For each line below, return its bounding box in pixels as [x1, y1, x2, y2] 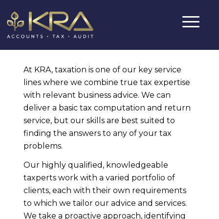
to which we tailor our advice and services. [23, 198, 187, 208]
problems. [23, 141, 63, 151]
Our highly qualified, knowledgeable [23, 160, 168, 170]
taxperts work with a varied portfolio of [23, 173, 175, 183]
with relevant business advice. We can [23, 90, 171, 100]
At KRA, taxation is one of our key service [23, 65, 181, 74]
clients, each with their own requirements [23, 186, 186, 196]
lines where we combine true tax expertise [23, 77, 190, 87]
